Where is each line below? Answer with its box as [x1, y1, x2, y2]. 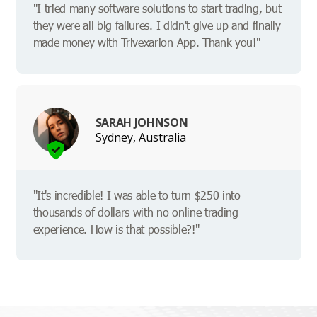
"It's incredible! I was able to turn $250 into [33, 188, 241, 203]
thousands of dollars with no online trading [33, 204, 238, 220]
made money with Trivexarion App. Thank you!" [33, 35, 260, 50]
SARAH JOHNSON [95, 114, 188, 130]
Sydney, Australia [95, 129, 186, 145]
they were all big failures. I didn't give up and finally [33, 18, 281, 33]
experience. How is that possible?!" [33, 221, 200, 237]
